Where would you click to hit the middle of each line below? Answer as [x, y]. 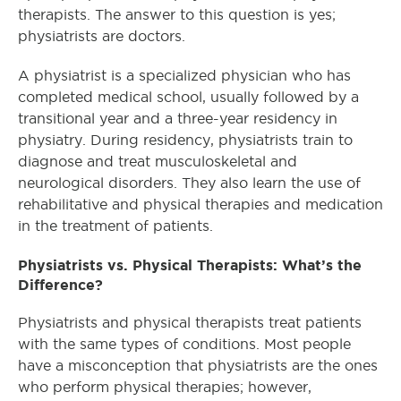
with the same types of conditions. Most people [184, 344]
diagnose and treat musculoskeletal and [158, 162]
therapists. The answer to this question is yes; [177, 15]
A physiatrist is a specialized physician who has [184, 76]
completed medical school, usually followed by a [188, 97]
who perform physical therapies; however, [165, 387]
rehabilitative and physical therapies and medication [200, 205]
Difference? [60, 285]
